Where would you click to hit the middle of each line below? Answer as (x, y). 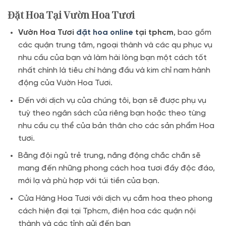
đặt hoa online (105, 33)
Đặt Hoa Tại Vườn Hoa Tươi (71, 15)
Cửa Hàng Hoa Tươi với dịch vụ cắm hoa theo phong (115, 198)
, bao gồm (192, 33)
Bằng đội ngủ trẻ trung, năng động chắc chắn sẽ (109, 156)
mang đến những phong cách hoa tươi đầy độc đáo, (116, 168)
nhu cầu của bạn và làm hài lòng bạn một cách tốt (112, 58)
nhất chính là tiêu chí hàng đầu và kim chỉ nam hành (114, 71)
